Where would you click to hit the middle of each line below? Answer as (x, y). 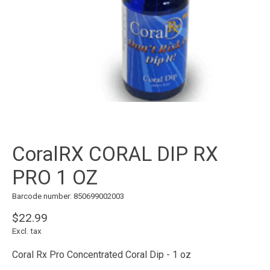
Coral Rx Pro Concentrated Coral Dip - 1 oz (102, 254)
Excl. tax (27, 231)
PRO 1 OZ (55, 178)
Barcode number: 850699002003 (68, 196)
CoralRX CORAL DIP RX (115, 154)
